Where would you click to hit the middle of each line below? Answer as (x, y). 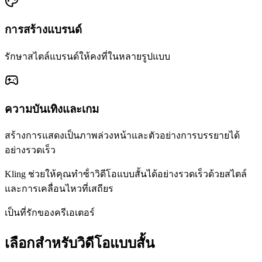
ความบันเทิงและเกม (52, 109)
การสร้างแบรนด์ (43, 30)
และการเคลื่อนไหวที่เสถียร (59, 189)
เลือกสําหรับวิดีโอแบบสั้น (80, 244)
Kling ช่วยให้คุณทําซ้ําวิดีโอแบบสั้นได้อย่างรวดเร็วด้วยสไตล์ (126, 174)
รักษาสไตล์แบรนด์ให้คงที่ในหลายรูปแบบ (87, 56)
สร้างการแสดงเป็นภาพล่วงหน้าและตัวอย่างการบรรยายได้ (122, 136)
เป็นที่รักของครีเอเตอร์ (50, 213)
